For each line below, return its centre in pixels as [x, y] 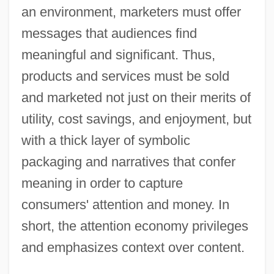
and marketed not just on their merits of [136, 97]
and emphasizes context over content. [133, 247]
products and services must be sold [125, 76]
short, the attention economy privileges [135, 226]
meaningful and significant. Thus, [118, 54]
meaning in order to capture [102, 183]
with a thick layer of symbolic [106, 140]
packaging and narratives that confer [128, 161]
